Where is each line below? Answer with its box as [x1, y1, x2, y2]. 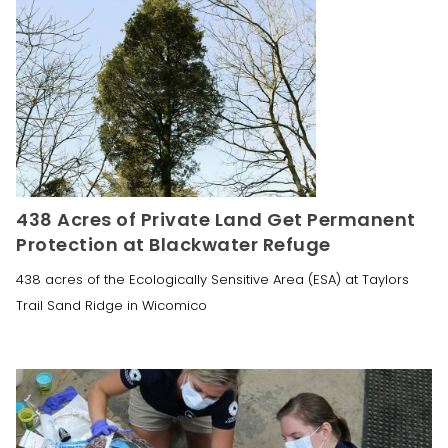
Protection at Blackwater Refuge [16, 232, 331, 258]
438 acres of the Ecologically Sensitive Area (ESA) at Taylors [16, 270, 409, 290]
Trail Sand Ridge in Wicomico [16, 296, 207, 316]
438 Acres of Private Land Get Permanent [16, 207, 416, 233]
